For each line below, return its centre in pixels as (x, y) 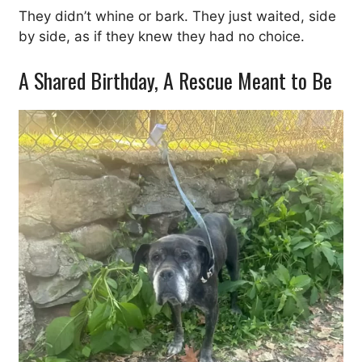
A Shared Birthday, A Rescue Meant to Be (175, 80)
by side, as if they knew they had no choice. (162, 36)
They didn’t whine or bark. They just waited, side (177, 16)
